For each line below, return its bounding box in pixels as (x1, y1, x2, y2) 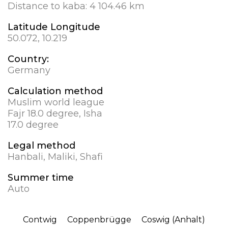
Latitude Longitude (8, 21, 100, 33)
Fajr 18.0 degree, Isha (8, 108, 102, 120)
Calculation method (8, 85, 103, 97)
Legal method (8, 140, 75, 152)
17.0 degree (8, 119, 59, 131)
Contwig (23, 215, 57, 225)
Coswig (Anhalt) (141, 215, 205, 225)
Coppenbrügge (67, 215, 131, 225)
